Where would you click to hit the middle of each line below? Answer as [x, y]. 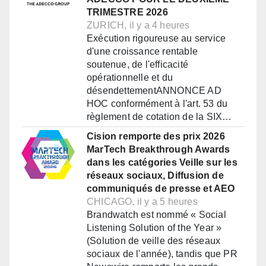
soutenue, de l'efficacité [137, 65]
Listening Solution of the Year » [154, 228]
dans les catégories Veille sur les [162, 163]
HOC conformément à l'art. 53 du [157, 104]
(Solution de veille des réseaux [154, 241]
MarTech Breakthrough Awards [159, 150]
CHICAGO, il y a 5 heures [142, 202]
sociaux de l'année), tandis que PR [162, 254]
